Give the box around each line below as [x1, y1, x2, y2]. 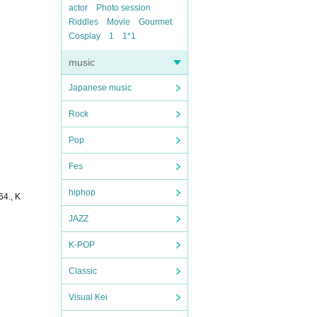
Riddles [69, 17, 98, 27]
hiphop [69, 188, 96, 197]
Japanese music [69, 83, 132, 93]
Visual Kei [69, 292, 108, 302]
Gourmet [139, 17, 172, 27]
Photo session [96, 3, 151, 13]
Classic [69, 266, 97, 276]
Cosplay [69, 31, 100, 41]
